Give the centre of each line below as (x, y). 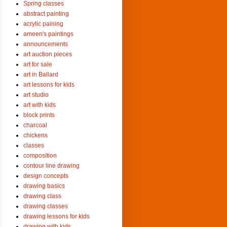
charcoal (35, 125)
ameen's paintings (48, 34)
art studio (36, 94)
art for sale (38, 64)
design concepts (46, 176)
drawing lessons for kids (56, 216)
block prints (39, 115)
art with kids (40, 105)
